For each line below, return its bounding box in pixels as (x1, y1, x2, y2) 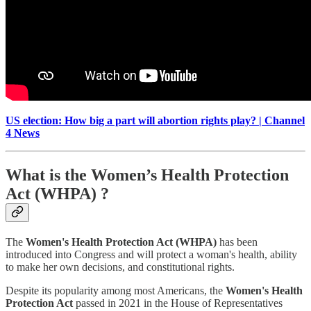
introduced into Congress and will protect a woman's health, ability (6, 248, 297, 260)
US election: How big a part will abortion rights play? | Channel (6, 114, 305, 126)
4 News (6, 126, 40, 139)
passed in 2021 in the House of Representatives (73, 296, 283, 309)
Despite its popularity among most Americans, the (6, 284, 226, 296)
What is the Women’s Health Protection (6, 165, 289, 184)
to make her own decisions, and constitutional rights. (6, 260, 235, 273)
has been (219, 235, 258, 248)
